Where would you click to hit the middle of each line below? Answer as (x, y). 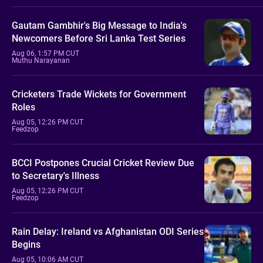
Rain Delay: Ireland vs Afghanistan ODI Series (108, 231)
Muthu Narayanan (41, 60)
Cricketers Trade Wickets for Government (99, 94)
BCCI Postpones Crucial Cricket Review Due (103, 163)
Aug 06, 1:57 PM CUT (45, 53)
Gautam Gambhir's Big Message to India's (99, 25)
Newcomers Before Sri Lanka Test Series (99, 38)
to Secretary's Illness (55, 176)
